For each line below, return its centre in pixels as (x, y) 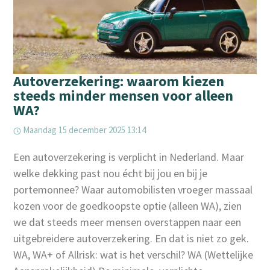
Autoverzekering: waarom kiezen (119, 81)
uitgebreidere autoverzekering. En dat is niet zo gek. (131, 239)
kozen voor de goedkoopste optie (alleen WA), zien (128, 206)
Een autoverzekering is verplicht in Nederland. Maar (129, 157)
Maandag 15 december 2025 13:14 (84, 130)
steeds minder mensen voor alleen (124, 96)
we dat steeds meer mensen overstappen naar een (127, 222)
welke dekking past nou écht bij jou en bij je (111, 174)
